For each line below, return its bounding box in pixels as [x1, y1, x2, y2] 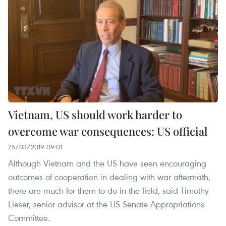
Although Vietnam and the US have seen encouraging [8, 157, 206, 169]
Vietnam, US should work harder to [8, 107, 182, 123]
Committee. [8, 212, 50, 224]
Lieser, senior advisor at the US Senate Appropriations [8, 198, 204, 210]
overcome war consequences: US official [8, 124, 207, 139]
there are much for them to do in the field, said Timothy [8, 185, 209, 197]
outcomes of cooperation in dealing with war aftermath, [8, 171, 210, 183]
